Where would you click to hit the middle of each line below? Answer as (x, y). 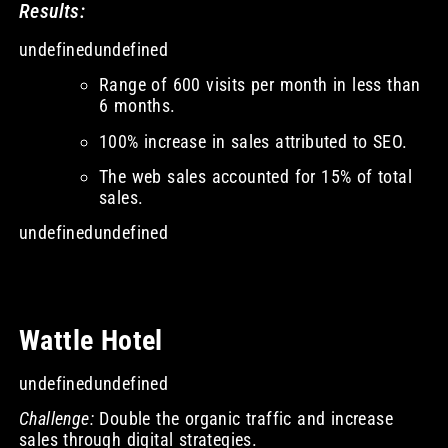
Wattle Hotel (90, 340)
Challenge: (56, 419)
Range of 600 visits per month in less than (259, 85)
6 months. (137, 106)
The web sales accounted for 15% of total (255, 177)
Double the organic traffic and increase (243, 419)
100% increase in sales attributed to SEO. (253, 141)
